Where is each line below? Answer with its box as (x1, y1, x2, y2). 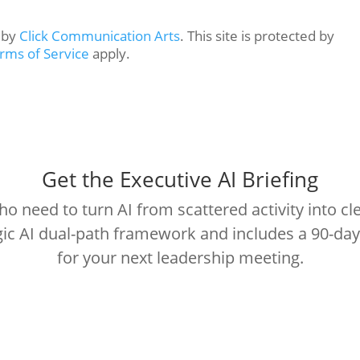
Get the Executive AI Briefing (42, 165, 318, 194)
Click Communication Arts (19, 26, 181, 45)
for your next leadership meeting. (56, 247, 304, 268)
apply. (89, 43, 131, 63)
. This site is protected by (180, 26, 335, 45)
